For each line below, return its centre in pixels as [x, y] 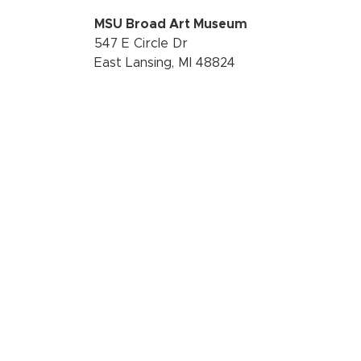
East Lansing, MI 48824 [165, 63]
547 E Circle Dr [141, 44]
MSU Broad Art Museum [171, 25]
